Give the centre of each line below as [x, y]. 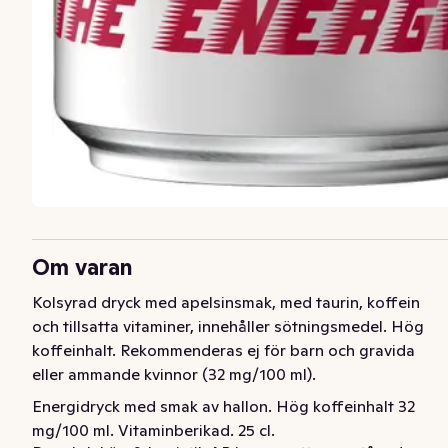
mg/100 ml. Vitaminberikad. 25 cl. [153, 429]
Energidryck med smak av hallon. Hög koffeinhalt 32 [223, 405]
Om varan [82, 266]
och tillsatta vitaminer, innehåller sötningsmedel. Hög [228, 325]
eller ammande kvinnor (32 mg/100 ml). [174, 373]
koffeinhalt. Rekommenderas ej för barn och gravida [223, 349]
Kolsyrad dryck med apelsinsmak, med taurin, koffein [226, 301]
